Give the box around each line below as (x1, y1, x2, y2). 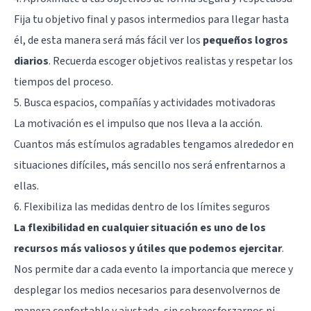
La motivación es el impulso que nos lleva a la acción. (14, 116, 262, 132)
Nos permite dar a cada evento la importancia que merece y (14, 262, 293, 278)
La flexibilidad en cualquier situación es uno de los (14, 220, 266, 236)
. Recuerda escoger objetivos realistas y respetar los (49, 53, 293, 69)
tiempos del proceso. (14, 74, 113, 90)
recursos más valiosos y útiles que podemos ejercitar (14, 241, 282, 257)
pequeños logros (203, 33, 288, 49)
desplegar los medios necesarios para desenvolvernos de (14, 283, 280, 299)
